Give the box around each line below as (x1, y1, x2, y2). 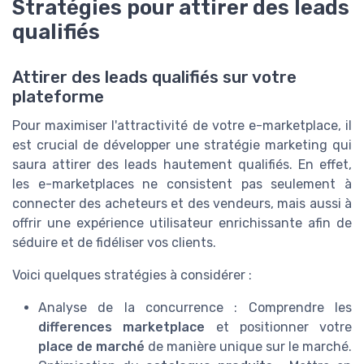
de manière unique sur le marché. (145, 339, 352, 355)
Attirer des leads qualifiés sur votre (12, 67, 297, 88)
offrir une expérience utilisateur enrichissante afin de (12, 215, 352, 232)
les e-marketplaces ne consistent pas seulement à (12, 176, 352, 193)
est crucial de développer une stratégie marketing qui (12, 137, 352, 154)
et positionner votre (205, 319, 352, 336)
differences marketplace (38, 319, 206, 336)
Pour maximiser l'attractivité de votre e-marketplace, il (12, 118, 352, 134)
